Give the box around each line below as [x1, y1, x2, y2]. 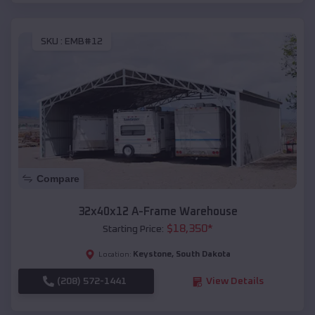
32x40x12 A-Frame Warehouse [77, 206, 238, 218]
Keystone [132, 250, 172, 259]
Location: [98, 251, 131, 259]
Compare [37, 173, 79, 185]
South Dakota [175, 250, 231, 259]
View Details [205, 276, 264, 287]
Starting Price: [102, 224, 164, 235]
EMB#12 [65, 37, 103, 47]
